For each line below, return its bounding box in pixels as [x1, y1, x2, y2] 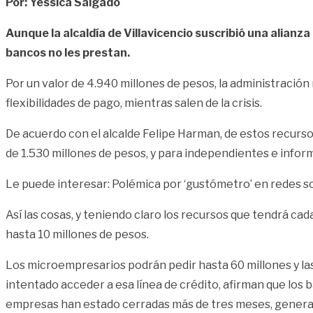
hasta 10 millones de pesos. [6, 227, 149, 241]
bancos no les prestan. [6, 45, 130, 59]
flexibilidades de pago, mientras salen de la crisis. [6, 96, 262, 110]
